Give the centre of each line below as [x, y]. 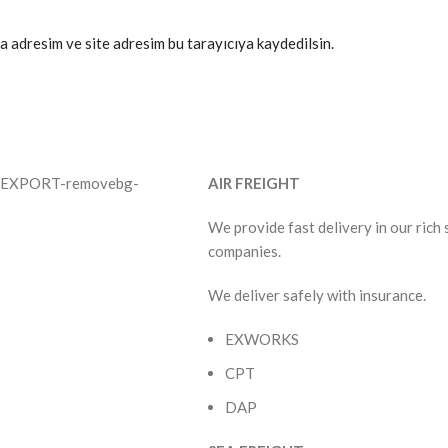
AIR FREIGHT [254, 183]
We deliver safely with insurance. [318, 295]
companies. [244, 251]
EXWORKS [262, 339]
